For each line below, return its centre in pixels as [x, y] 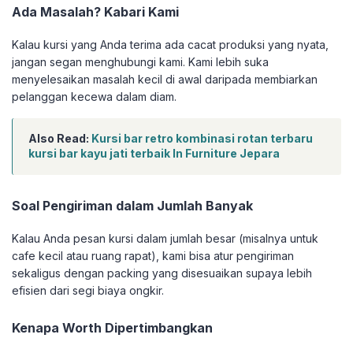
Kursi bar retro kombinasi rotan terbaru [202, 139]
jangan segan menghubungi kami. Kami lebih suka [140, 62]
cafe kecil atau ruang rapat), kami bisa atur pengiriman [153, 256]
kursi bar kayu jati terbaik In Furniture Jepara [154, 154]
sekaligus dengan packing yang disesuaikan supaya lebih [162, 273]
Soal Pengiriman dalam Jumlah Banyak [132, 206]
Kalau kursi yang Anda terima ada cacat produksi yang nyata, [170, 45]
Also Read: [60, 139]
